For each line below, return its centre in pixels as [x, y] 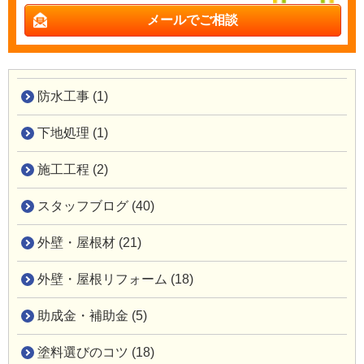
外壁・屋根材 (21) [89, 242]
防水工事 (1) [73, 96]
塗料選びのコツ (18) [96, 352]
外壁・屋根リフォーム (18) [115, 279]
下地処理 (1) [73, 132]
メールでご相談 [192, 19]
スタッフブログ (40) [96, 206]
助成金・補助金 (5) [92, 315]
